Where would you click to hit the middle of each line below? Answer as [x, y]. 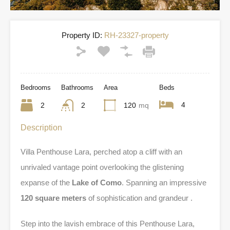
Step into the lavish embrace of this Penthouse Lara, [108, 223]
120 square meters [53, 198]
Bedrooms [36, 87]
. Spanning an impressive [164, 182]
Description [41, 127]
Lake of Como [97, 182]
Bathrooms [77, 87]
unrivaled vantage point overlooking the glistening [102, 167]
